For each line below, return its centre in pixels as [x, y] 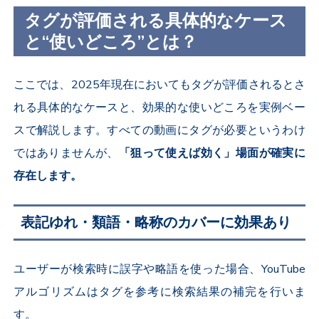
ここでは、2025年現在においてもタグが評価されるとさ [159, 85]
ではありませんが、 [66, 153]
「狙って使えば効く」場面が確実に [212, 153]
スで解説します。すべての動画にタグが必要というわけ [159, 131]
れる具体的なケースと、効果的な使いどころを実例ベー [159, 108]
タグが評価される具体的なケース [156, 21]
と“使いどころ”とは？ [111, 42]
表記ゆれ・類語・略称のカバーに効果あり [156, 223]
